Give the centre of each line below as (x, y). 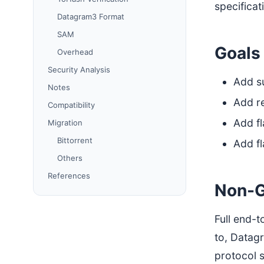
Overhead (75, 52)
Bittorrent (75, 140)
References (69, 176)
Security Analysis (79, 70)
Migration (65, 123)
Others (70, 158)
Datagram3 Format (91, 16)
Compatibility (71, 105)
